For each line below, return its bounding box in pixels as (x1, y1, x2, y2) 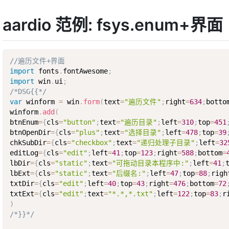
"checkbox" (71, 139, 112, 147)
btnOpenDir (9, 128, 51, 137)
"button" (62, 118, 96, 127)
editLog (9, 149, 38, 157)
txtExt (9, 190, 34, 198)
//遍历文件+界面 (9, 57, 65, 65)
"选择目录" (124, 128, 161, 137)
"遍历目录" (120, 118, 157, 127)
